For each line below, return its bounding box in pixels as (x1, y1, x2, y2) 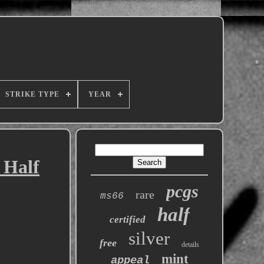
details (181, 240, 200, 249)
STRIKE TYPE (5, 90, 60, 98)
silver (128, 228, 170, 249)
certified (109, 214, 146, 225)
